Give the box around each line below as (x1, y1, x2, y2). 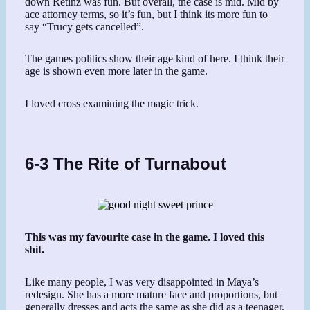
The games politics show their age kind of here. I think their (25, 53, 285, 65)
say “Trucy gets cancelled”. (25, 20, 145, 33)
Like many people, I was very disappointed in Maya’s (25, 275, 259, 288)
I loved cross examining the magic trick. (25, 98, 199, 110)
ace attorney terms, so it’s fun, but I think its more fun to (25, 8, 268, 20)
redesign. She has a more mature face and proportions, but (25, 288, 278, 300)
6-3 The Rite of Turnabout (25, 154, 227, 174)
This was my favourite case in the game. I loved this (25, 231, 265, 244)
